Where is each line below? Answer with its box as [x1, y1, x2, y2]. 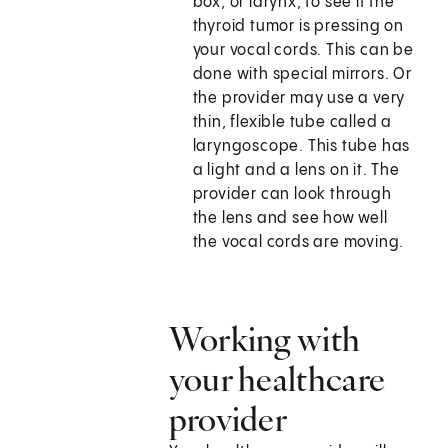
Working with [168, 318, 361, 361]
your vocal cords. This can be [192, 42, 414, 60]
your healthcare [168, 358, 386, 401]
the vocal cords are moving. [192, 234, 405, 252]
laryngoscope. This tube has [192, 138, 411, 156]
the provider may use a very [192, 90, 406, 108]
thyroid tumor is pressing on [192, 18, 405, 36]
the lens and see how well [192, 210, 388, 228]
